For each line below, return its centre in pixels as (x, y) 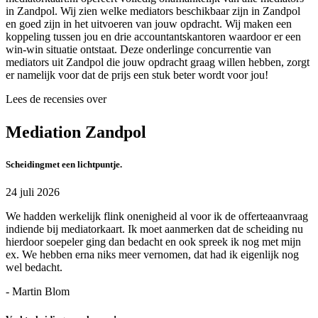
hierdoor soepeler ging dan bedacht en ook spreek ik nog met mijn (153, 241)
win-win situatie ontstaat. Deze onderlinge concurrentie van (138, 49)
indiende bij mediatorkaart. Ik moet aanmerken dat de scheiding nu (154, 229)
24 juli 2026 (33, 192)
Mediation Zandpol (76, 132)
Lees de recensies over (56, 99)
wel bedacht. (34, 267)
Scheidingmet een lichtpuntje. (64, 164)
